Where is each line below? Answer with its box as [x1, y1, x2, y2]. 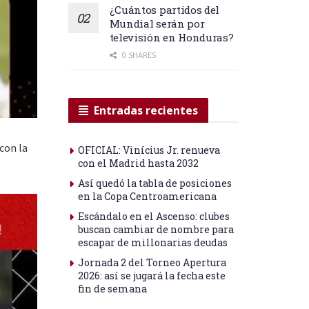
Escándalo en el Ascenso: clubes [77, 209, 230, 223]
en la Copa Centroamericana [77, 189, 217, 203]
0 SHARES [119, 49, 156, 60]
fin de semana [77, 281, 147, 295]
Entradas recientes [93, 102, 198, 118]
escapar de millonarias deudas [77, 235, 228, 249]
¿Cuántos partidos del [109, 2, 220, 17]
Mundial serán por [109, 16, 205, 30]
